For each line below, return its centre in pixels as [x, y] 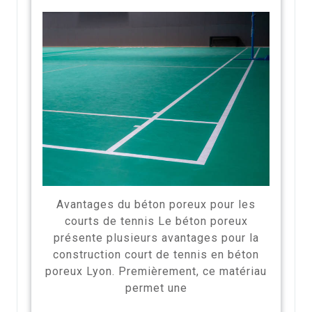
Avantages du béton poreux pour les [156, 204]
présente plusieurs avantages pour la [156, 237]
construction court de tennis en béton [156, 254]
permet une [156, 288]
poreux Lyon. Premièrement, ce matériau [156, 271]
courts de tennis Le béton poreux [156, 221]
